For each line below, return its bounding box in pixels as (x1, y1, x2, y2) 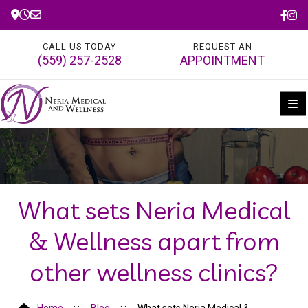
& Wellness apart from (28, 225, 280, 256)
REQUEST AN (192, 41, 252, 52)
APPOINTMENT (180, 53, 265, 67)
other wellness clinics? (30, 256, 278, 287)
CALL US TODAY (43, 41, 117, 52)
